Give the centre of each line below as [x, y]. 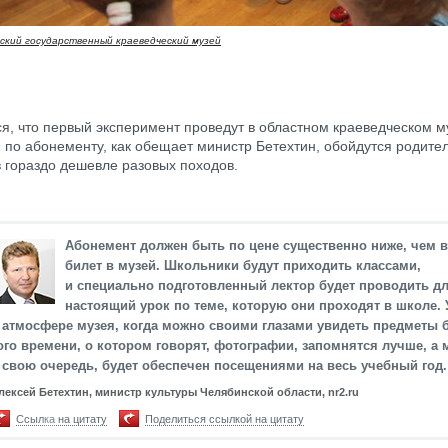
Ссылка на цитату [61, 418]
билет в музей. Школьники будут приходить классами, [243, 265]
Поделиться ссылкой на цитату [224, 418]
